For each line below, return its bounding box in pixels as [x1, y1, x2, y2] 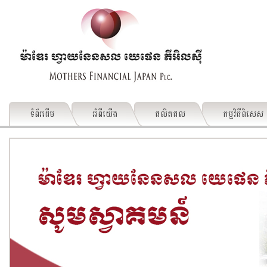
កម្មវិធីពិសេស [223, 108, 263, 119]
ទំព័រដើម [30, 108, 55, 119]
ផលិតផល [155, 108, 185, 119]
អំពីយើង [92, 108, 117, 119]
